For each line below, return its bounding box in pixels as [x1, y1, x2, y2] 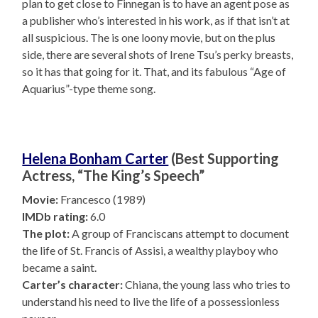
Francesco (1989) [58, 192, 146, 207]
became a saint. [22, 261, 97, 275]
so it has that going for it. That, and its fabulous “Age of [22, 65, 287, 79]
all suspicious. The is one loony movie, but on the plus [22, 31, 276, 45]
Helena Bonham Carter [22, 150, 169, 168]
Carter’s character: [22, 278, 124, 292]
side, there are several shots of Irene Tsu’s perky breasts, [22, 48, 294, 62]
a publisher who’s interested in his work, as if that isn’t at [22, 13, 290, 28]
